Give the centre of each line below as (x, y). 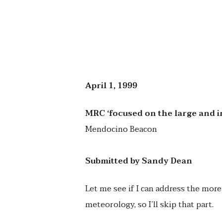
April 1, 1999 (111, 86)
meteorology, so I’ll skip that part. (149, 205)
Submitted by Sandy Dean (139, 161)
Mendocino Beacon (121, 129)
